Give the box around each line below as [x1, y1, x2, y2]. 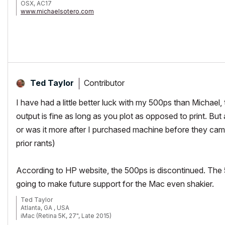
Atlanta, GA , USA [21, 204, 69, 211]
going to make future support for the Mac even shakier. [16, 179, 214, 189]
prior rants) [16, 138, 55, 148]
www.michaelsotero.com [21, 8, 94, 15]
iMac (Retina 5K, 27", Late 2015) [21, 212, 111, 219]
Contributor [84, 77, 125, 88]
